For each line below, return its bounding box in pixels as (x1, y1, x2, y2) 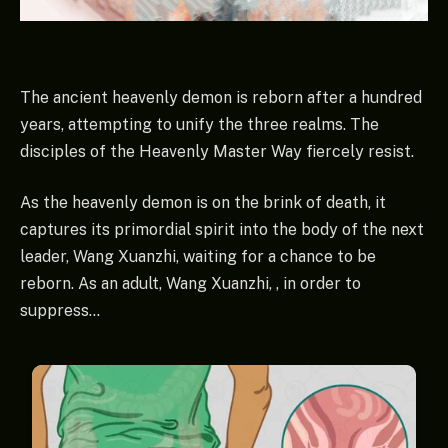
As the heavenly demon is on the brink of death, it (20, 193, 386, 213)
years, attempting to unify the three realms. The (20, 114, 379, 134)
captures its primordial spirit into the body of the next (20, 220, 424, 240)
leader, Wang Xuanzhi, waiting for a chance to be (20, 247, 376, 267)
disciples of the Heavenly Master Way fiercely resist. (20, 141, 414, 161)
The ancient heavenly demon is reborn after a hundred (20, 87, 422, 107)
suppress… (20, 301, 100, 321)
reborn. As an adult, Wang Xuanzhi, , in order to (20, 274, 361, 294)
